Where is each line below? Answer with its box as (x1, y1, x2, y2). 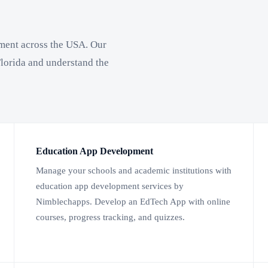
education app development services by (36, 181, 184, 191)
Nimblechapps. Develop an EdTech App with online (36, 197, 230, 207)
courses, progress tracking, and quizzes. (36, 212, 185, 223)
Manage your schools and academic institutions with (36, 166, 232, 176)
